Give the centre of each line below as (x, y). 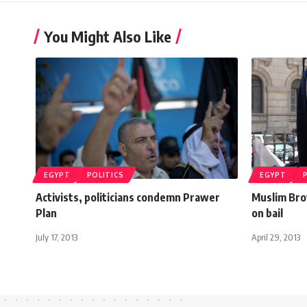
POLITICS (106, 175)
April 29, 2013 (276, 237)
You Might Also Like (108, 37)
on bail (267, 213)
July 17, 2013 (57, 237)
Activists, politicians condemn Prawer (128, 198)
